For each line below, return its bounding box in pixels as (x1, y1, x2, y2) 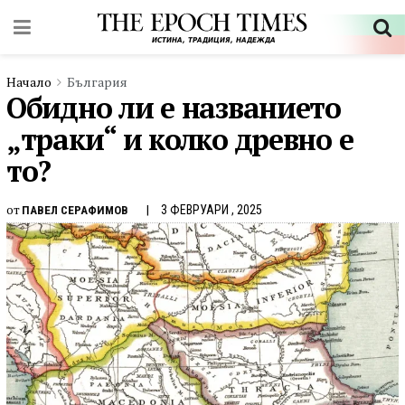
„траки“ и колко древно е (6, 120, 353, 158)
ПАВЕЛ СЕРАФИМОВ (22, 202, 128, 217)
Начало (6, 73, 52, 90)
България (67, 73, 127, 90)
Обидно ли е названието (6, 89, 341, 127)
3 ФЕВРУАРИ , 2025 (161, 202, 262, 217)
